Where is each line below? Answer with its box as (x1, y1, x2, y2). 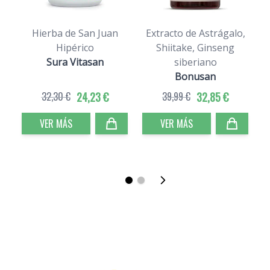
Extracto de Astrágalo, (145, 26, 245, 40)
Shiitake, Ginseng (156, 40, 234, 54)
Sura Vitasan (46, 55, 104, 69)
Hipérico (55, 40, 94, 54)
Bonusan (175, 69, 216, 83)
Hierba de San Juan (31, 26, 118, 40)
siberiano (174, 55, 217, 69)
